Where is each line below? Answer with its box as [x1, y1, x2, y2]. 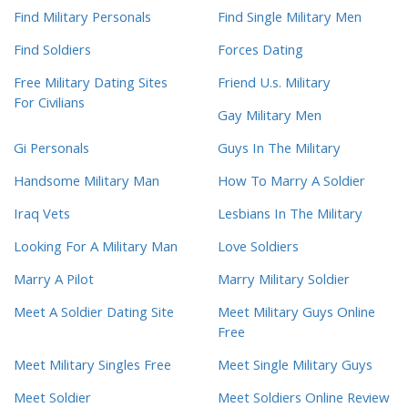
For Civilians [14, 93, 85, 117]
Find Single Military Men [218, 7, 362, 32]
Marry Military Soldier [218, 270, 350, 294]
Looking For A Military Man [14, 237, 178, 261]
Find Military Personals [14, 7, 151, 32]
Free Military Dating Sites [14, 73, 168, 97]
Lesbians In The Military [218, 204, 362, 229]
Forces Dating [218, 40, 303, 65]
